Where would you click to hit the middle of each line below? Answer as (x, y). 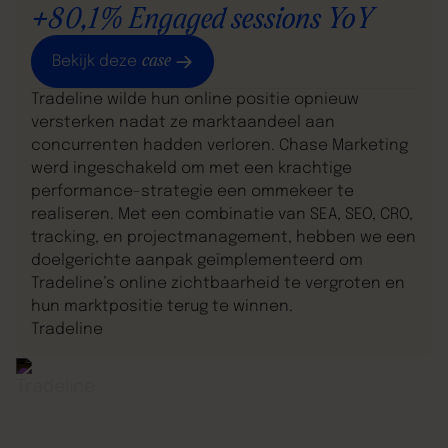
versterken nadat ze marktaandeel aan (183, 123)
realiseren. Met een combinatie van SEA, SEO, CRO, (222, 215)
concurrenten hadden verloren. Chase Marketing (220, 146)
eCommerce (87, 391)
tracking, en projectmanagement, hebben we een (224, 238)
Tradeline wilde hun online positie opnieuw (195, 100)
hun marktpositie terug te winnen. (162, 307)
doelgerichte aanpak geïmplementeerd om (197, 261)
